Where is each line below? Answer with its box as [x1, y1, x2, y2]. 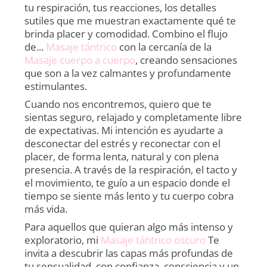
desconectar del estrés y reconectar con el [24, 136, 221, 150]
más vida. [24, 201, 68, 216]
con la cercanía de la [117, 39, 212, 54]
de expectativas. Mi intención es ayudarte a [24, 123, 223, 137]
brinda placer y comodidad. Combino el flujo [24, 26, 228, 41]
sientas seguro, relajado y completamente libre [24, 110, 243, 124]
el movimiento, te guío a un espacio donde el [24, 175, 231, 190]
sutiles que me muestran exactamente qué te [24, 13, 237, 27]
